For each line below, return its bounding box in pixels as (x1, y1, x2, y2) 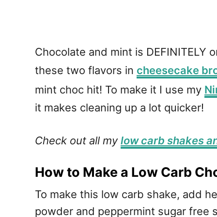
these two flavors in (35, 63, 137, 77)
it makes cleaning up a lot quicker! (35, 101, 204, 114)
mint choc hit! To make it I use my (35, 83, 204, 96)
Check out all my (35, 134, 121, 147)
